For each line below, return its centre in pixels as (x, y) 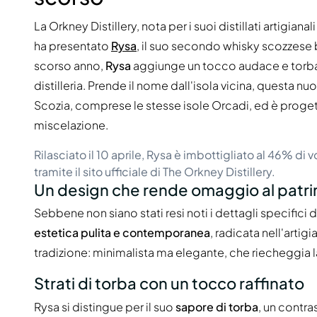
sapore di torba (217, 306)
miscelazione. (71, 125)
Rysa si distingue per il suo (105, 306)
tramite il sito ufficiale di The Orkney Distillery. (155, 171)
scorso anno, (70, 65)
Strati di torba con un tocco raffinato (169, 283)
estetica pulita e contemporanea (122, 233)
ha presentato (73, 45)
